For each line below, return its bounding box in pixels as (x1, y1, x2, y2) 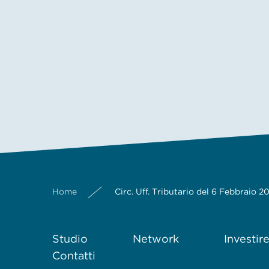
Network (133, 232, 179, 245)
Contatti (52, 249, 95, 262)
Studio (52, 232, 88, 245)
